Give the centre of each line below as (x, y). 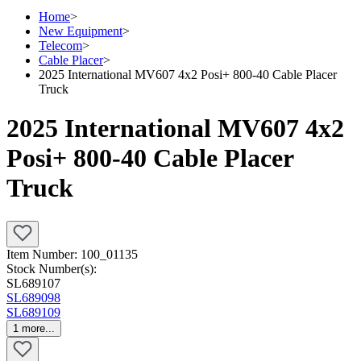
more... (37, 328)
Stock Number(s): (52, 268)
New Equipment (81, 31)
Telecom (60, 46)
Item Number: (44, 254)
